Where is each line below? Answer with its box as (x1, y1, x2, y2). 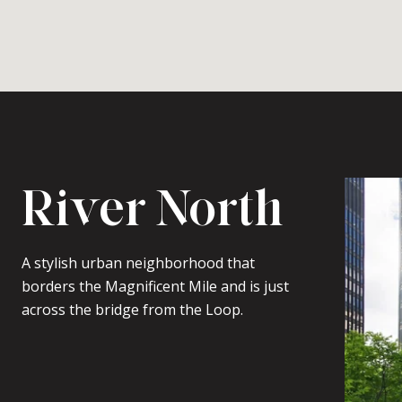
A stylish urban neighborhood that (22, 253, 255, 273)
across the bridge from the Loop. (22, 300, 243, 319)
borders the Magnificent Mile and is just (22, 276, 289, 296)
